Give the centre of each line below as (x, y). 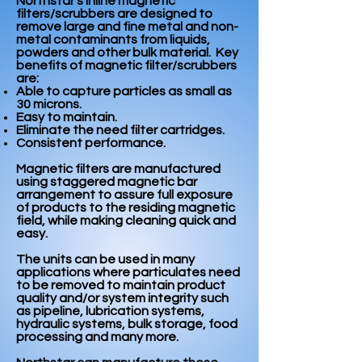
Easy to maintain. (67, 117)
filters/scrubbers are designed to (114, 14)
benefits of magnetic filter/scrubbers (126, 65)
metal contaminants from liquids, (113, 40)
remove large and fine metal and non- (127, 27)
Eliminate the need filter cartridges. (120, 130)
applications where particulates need (128, 272)
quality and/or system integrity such (122, 298)
